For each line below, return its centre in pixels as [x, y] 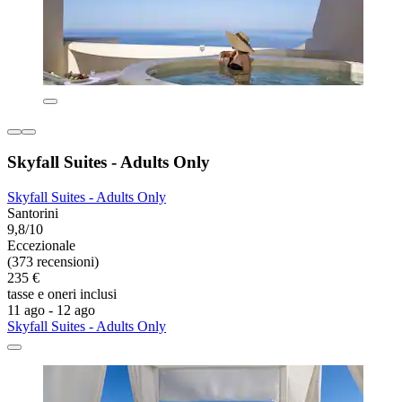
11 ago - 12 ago [51, 310]
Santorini [33, 213]
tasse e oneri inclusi [62, 293]
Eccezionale [41, 245]
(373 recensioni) [53, 261]
